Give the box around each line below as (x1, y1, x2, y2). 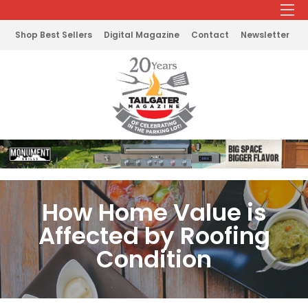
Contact (191, 29, 229, 41)
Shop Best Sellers (15, 29, 92, 41)
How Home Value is (41, 195, 267, 229)
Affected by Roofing (38, 219, 270, 252)
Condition (96, 242, 212, 276)
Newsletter (241, 29, 289, 41)
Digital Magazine (104, 29, 179, 41)
